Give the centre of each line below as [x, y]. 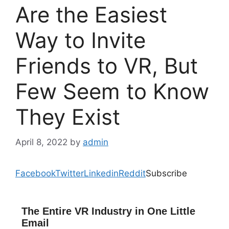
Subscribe [166, 173]
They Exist [68, 117]
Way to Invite [81, 40]
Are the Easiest [91, 15]
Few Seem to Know [112, 91]
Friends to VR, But [107, 66]
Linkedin [101, 173]
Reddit [132, 173]
